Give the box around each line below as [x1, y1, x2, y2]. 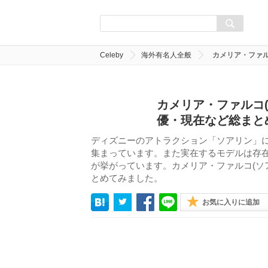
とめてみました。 [91, 173, 163, 183]
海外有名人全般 [141, 51, 191, 59]
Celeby [100, 51, 123, 59]
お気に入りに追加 [202, 198, 260, 206]
